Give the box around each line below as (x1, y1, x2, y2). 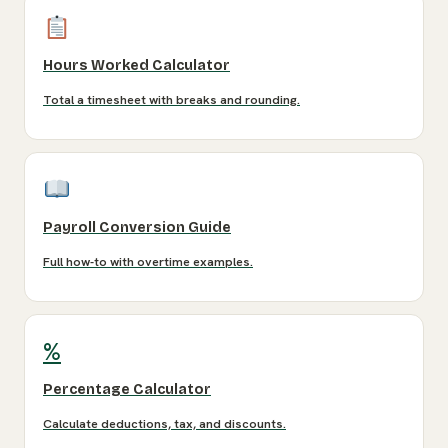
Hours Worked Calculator (43, 57, 230, 75)
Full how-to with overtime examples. (43, 254, 253, 271)
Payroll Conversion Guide (43, 219, 231, 237)
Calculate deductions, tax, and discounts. (43, 416, 286, 433)
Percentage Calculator (43, 381, 211, 399)
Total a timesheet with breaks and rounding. (43, 92, 300, 109)
